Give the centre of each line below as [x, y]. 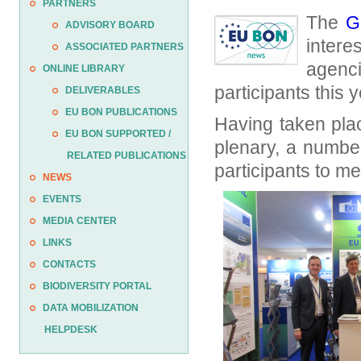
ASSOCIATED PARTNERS [124, 47]
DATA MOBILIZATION [91, 308]
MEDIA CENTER [80, 221]
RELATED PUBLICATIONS [127, 156]
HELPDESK [71, 330]
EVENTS [62, 199]
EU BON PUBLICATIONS [121, 112]
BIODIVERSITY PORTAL [97, 286]
